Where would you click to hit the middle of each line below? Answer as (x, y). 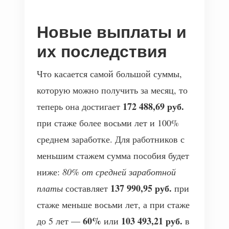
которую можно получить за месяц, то (112, 90)
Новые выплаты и (112, 32)
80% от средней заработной (119, 172)
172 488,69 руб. (153, 106)
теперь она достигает (80, 106)
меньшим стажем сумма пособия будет (113, 155)
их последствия (102, 52)
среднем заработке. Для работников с (111, 139)
